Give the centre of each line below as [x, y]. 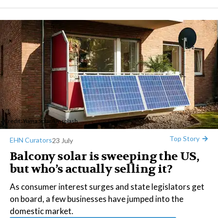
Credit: [13, 121]
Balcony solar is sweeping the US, [105, 156]
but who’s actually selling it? [91, 169]
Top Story [184, 138]
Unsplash [66, 121]
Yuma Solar [37, 121]
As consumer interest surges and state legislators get [107, 187]
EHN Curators [31, 140]
